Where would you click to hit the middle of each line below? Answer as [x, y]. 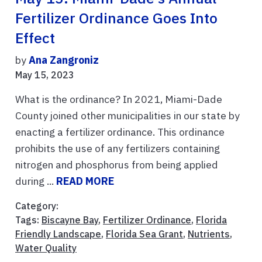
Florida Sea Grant [144, 234]
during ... [36, 181]
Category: [37, 206]
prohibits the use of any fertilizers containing [118, 149]
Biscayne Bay [70, 220]
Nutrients [209, 234]
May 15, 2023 [45, 75]
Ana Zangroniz [64, 60]
